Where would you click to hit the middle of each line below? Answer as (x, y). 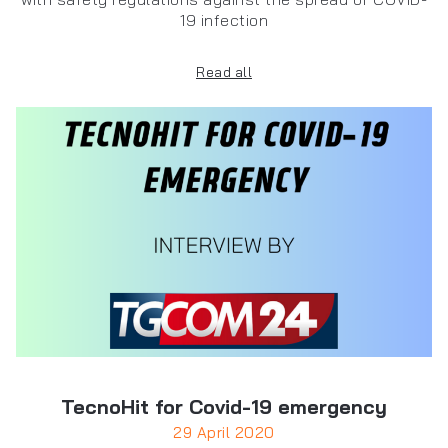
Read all (224, 72)
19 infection (224, 20)
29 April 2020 (224, 433)
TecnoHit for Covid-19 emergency (224, 407)
